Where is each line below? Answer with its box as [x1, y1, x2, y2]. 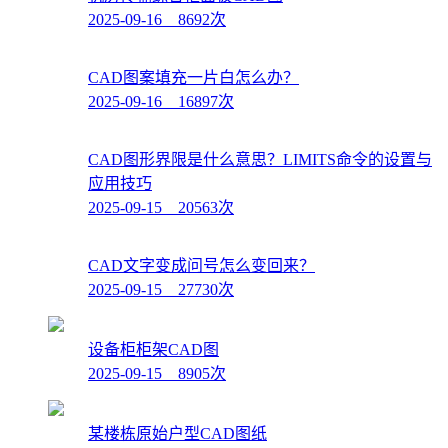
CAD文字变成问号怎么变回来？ [88, 256, 315, 274]
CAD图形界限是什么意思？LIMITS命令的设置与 [88, 150, 432, 168]
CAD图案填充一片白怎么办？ [88, 68, 299, 86]
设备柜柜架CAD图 [88, 340, 219, 358]
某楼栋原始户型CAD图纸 [88, 424, 267, 442]
